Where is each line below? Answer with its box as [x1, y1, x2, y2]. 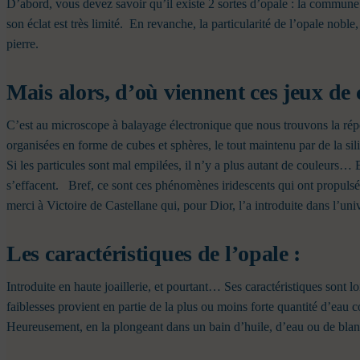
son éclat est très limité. [6, 17, 126, 31]
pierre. [6, 37, 42, 51]
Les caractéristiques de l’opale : [6, 241, 306, 267]
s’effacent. [6, 178, 65, 193]
